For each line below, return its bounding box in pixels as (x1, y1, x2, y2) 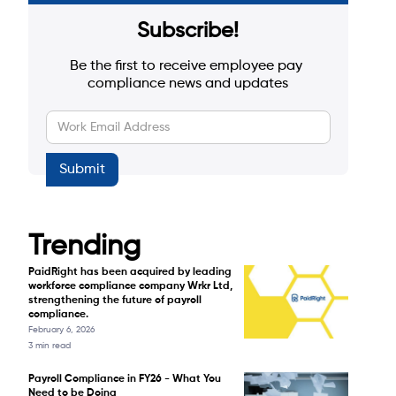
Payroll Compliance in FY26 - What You (28, 374, 221, 385)
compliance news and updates (88, 77, 289, 92)
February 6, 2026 (28, 325, 95, 335)
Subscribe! (137, 20, 240, 42)
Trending (28, 232, 141, 262)
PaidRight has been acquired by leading (28, 267, 232, 278)
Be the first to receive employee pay (70, 59, 303, 74)
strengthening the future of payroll (28, 295, 202, 307)
